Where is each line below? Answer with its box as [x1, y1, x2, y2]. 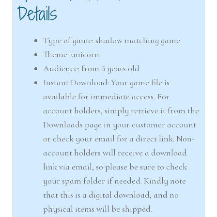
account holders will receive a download [43, 147, 187, 158]
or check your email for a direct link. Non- [43, 133, 195, 144]
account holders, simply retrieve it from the [43, 105, 200, 116]
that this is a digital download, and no [43, 189, 179, 201]
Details [17, 1, 58, 27]
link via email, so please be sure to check [43, 161, 187, 172]
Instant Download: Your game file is [43, 77, 170, 88]
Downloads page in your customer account [43, 119, 197, 130]
